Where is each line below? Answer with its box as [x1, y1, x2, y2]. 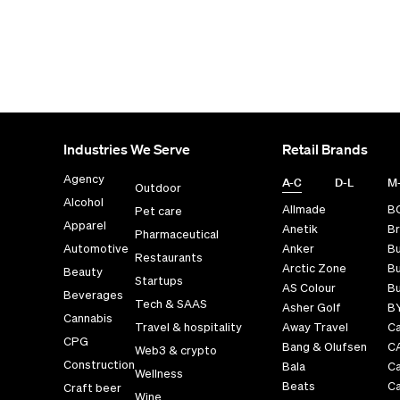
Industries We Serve [63, 140, 190, 158]
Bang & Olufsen [281, 340, 367, 354]
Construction [63, 358, 135, 371]
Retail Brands [281, 140, 368, 158]
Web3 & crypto [135, 344, 218, 357]
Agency [63, 172, 104, 186]
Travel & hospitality [135, 321, 243, 334]
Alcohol [63, 196, 104, 209]
